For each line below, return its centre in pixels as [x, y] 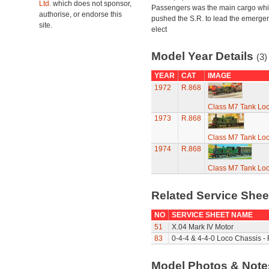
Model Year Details [204, 56]
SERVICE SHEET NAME [212, 215]
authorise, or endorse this [80, 14]
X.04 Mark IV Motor [202, 227]
